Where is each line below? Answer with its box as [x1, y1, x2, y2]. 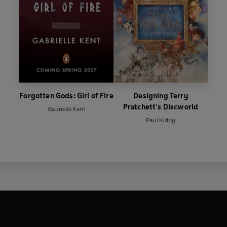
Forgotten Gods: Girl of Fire [19, 91, 113, 100]
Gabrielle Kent [48, 105, 85, 112]
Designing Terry [133, 91, 188, 100]
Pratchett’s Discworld [123, 102, 199, 111]
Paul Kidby [146, 116, 175, 124]
